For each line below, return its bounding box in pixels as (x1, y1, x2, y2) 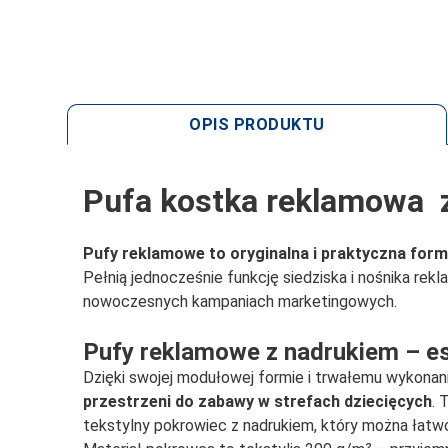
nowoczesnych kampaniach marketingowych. (83, 291, 402, 311)
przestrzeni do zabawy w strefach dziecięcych (83, 391, 433, 411)
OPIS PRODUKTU (189, 115, 325, 134)
